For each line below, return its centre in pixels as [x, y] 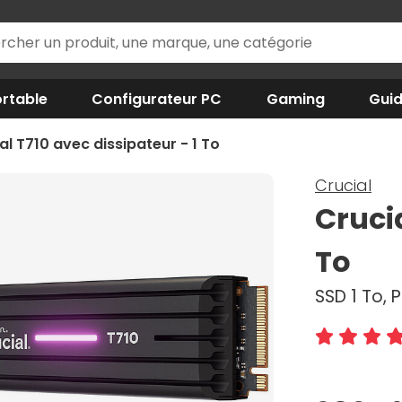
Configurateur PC [157, 99]
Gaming [295, 99]
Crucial [343, 185]
